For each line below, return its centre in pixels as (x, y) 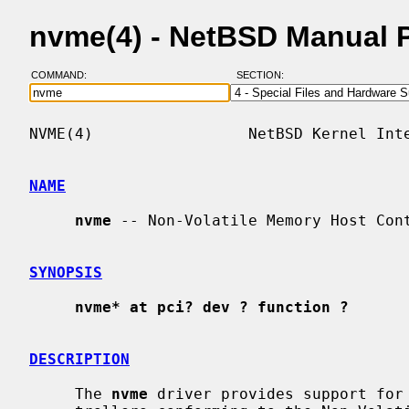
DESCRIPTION (79, 359)
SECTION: (264, 75)
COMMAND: (64, 75)
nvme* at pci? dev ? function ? (212, 307)
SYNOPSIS (66, 272)
